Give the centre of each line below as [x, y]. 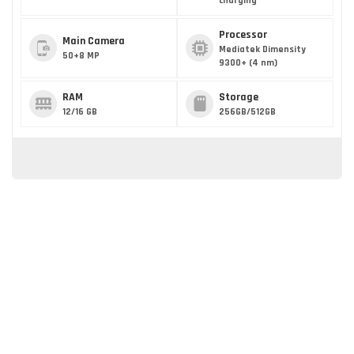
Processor [243, 34]
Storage [239, 97]
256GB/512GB [247, 111]
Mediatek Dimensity [262, 49]
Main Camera [94, 41]
